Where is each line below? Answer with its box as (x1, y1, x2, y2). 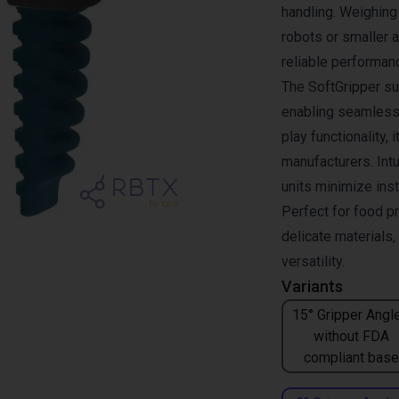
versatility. (281, 253, 345, 270)
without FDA (313, 327, 389, 345)
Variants (281, 277, 343, 296)
